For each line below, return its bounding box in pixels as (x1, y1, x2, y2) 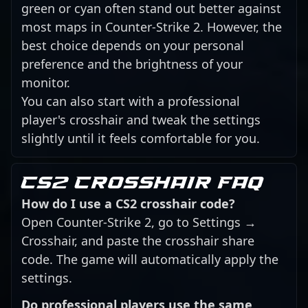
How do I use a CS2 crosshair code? (21, 195, 235, 212)
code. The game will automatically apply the (21, 250, 278, 267)
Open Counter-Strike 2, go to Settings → (21, 213, 256, 230)
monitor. (21, 74, 70, 91)
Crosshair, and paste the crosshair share (21, 232, 254, 249)
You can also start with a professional (21, 93, 240, 110)
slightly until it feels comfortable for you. (21, 130, 260, 147)
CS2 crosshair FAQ (21, 170, 264, 195)
